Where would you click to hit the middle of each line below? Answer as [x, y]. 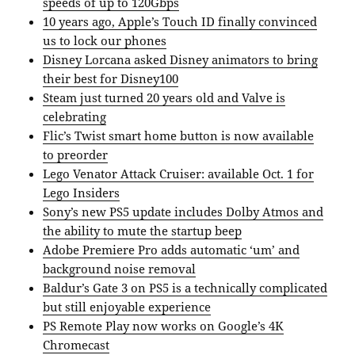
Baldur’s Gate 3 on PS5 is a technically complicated [185, 288]
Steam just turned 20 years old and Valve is [164, 98]
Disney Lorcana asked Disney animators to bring [181, 60]
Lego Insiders [82, 193]
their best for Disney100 [111, 79]
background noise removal [120, 269]
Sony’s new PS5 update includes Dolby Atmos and [183, 212]
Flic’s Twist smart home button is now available [179, 136]
